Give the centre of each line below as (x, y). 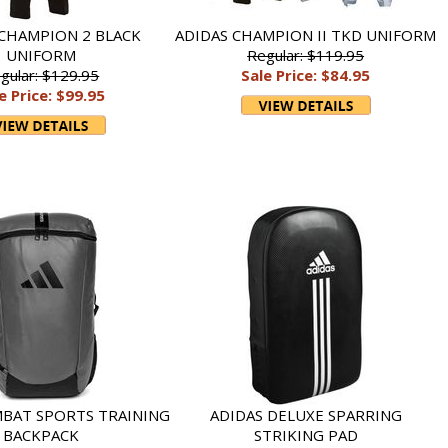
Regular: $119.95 (306, 55)
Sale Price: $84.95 (306, 75)
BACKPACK (40, 435)
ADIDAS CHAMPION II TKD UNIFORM (306, 35)
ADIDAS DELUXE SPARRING (305, 415)
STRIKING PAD (305, 435)
